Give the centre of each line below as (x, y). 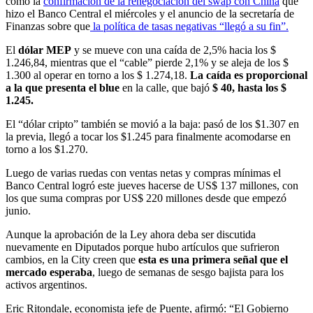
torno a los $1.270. (47, 149)
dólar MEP (45, 50)
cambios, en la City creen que (72, 259)
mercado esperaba (49, 272)
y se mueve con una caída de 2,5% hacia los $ (174, 50)
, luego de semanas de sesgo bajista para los (188, 272)
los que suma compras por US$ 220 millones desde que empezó (146, 198)
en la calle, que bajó (166, 87)
